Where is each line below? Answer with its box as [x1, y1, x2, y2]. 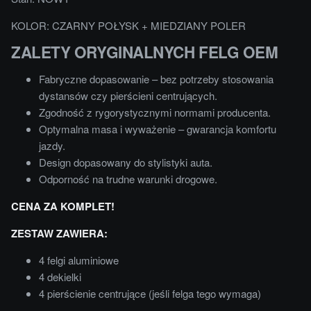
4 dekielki [39, 269, 81, 284]
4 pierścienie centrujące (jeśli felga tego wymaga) [39, 285, 261, 301]
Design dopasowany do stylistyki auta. [39, 154, 212, 169]
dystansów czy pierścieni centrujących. [39, 87, 217, 103]
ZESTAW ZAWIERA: [11, 225, 108, 241]
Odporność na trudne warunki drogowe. [39, 171, 217, 186]
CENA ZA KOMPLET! [11, 198, 115, 214]
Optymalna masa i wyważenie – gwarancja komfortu [39, 121, 276, 136]
